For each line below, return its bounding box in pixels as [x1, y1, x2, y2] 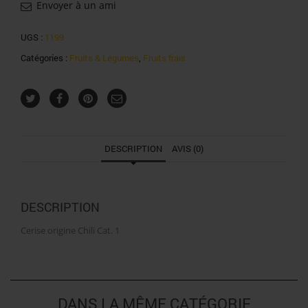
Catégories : [21, 51, 69, 64]
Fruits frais [143, 51, 186, 64]
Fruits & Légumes [69, 51, 139, 64]
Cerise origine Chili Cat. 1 [21, 223, 120, 236]
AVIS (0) [172, 142, 203, 155]
